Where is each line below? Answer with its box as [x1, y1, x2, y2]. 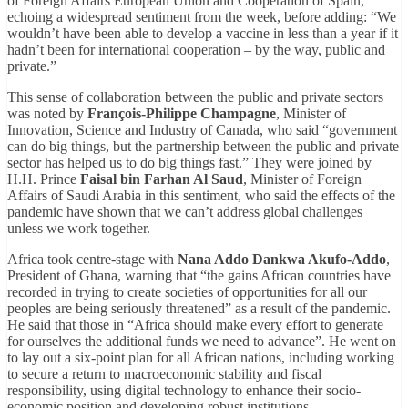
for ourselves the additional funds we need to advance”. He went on [7, 333, 396, 350]
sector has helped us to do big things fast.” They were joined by [7, 155, 372, 171]
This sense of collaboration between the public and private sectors [7, 89, 383, 106]
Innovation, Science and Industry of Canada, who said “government [7, 122, 397, 138]
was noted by [7, 106, 87, 122]
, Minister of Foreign [243, 171, 362, 188]
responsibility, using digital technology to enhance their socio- [7, 382, 361, 399]
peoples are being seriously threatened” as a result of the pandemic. [7, 301, 391, 317]
